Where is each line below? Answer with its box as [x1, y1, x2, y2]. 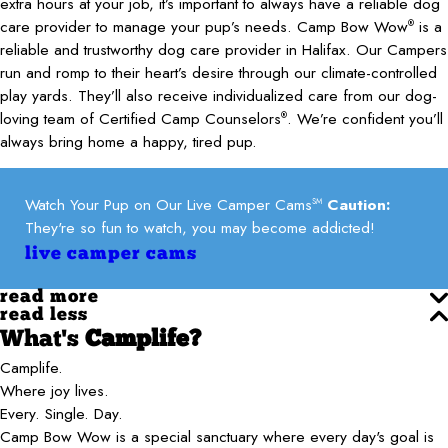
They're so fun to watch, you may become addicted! [24, 216, 375, 240]
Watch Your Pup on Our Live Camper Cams [24, 193, 312, 217]
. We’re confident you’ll [287, 106, 443, 130]
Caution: [326, 193, 390, 217]
